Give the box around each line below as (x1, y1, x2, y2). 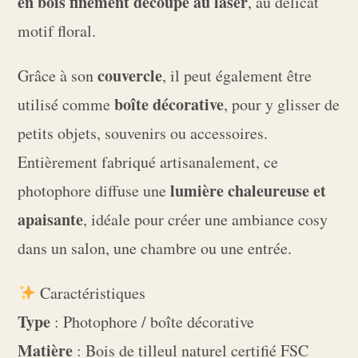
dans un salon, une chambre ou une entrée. (18, 237, 292, 260)
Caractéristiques (36, 282, 146, 304)
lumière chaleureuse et (170, 179, 327, 203)
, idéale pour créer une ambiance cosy (83, 209, 328, 231)
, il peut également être (162, 65, 312, 87)
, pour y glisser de (224, 93, 340, 116)
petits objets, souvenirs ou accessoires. (18, 122, 268, 145)
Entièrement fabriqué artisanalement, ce (18, 151, 279, 173)
